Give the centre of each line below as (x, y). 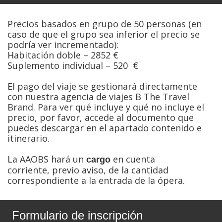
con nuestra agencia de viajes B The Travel (98, 96)
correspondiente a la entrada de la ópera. (97, 180)
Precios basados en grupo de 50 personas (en (105, 24)
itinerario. (28, 138)
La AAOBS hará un (47, 159)
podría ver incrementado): (63, 44)
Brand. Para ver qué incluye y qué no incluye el (106, 107)
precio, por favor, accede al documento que (101, 117)
